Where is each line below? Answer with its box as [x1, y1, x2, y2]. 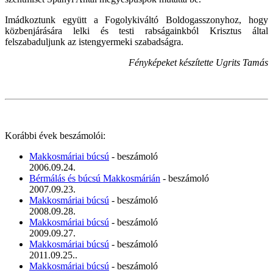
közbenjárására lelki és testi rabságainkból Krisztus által [5, 25, 268, 36]
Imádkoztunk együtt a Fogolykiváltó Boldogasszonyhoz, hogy [5, 14, 268, 25]
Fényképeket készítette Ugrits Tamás [129, 57, 268, 68]
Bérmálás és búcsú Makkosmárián [29, 172, 160, 183]
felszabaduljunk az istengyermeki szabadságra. [5, 36, 183, 47]
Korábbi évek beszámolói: [5, 130, 105, 141]
